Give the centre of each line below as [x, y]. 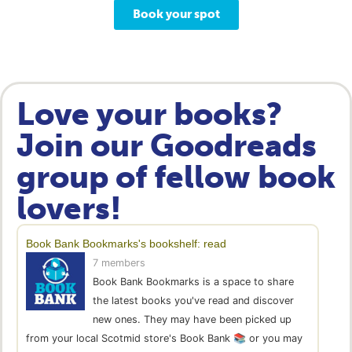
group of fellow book [176, 176]
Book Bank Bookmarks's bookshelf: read [126, 243]
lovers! [69, 208]
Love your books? [149, 114]
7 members [119, 262]
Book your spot [176, 14]
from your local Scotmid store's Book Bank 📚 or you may [164, 338]
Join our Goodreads [166, 145]
